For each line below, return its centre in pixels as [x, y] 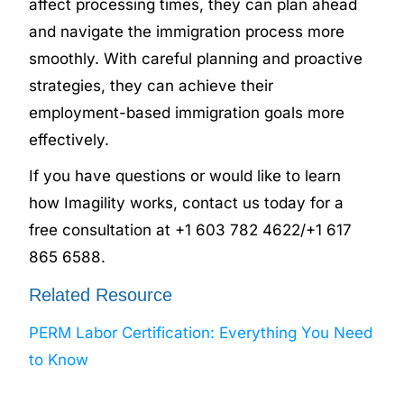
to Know [59, 359]
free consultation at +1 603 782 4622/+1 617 [191, 230]
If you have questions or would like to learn [185, 175]
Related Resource [101, 294]
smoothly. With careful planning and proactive [196, 58]
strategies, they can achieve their [151, 85]
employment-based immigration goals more [187, 112]
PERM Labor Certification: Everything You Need [201, 332]
